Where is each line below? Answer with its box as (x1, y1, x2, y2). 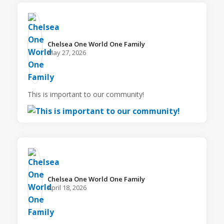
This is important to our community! (27, 89, 144, 99)
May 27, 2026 (47, 47, 86, 57)
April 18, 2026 (47, 182, 86, 192)
